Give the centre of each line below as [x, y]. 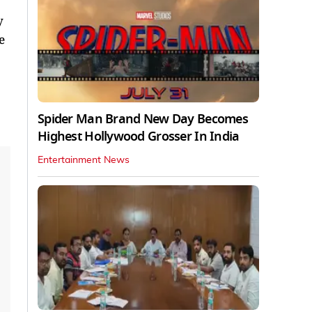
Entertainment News [84, 160]
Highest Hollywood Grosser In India [139, 136]
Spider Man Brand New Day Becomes [143, 119]
